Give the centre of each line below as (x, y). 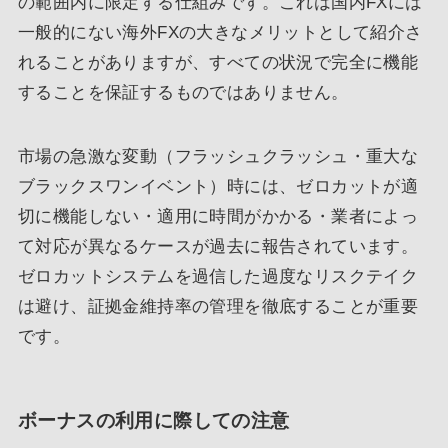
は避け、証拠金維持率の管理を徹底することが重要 (218, 307)
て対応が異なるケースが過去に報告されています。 (218, 247)
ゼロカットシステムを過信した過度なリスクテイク (218, 277)
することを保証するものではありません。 (183, 93)
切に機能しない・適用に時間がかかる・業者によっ (218, 217)
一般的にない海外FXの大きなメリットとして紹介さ (220, 33)
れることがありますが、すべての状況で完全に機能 (218, 63)
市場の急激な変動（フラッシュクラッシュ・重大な (218, 157)
